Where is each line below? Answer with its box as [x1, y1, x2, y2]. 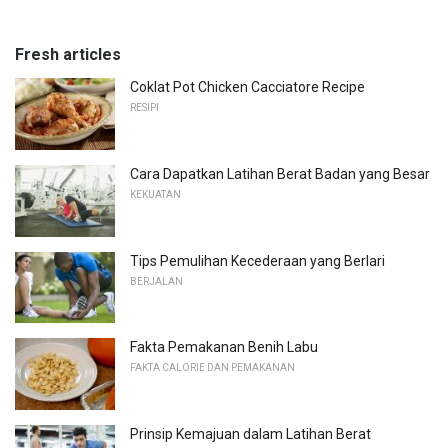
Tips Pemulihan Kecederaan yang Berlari [130, 252, 385, 269]
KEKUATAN [130, 189, 181, 201]
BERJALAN [130, 275, 183, 287]
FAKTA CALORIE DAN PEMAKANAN [130, 362, 295, 374]
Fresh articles [15, 45, 121, 65]
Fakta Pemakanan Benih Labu [130, 339, 318, 356]
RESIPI [130, 102, 159, 114]
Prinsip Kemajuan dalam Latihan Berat [130, 426, 371, 443]
